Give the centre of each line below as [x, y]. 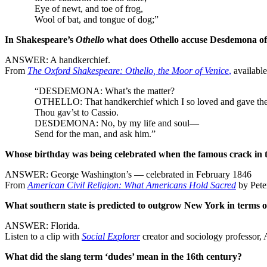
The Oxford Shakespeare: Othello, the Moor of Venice [128, 70]
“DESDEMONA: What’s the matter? [105, 91]
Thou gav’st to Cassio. [77, 112]
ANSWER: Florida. [42, 225]
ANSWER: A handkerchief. [58, 60]
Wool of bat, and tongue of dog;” [97, 19]
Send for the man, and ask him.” [95, 133]
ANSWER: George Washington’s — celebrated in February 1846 [128, 174]
